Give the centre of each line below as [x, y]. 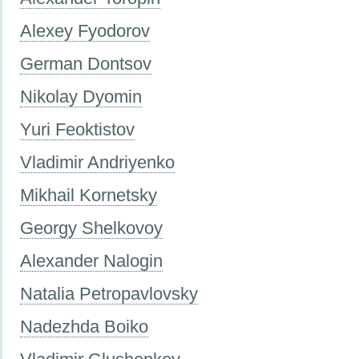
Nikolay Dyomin [81, 97]
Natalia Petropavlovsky [109, 294]
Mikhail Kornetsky [89, 196]
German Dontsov [86, 64]
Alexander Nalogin [91, 261]
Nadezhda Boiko [84, 327]
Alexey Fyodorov [85, 31]
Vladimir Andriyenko [97, 163]
